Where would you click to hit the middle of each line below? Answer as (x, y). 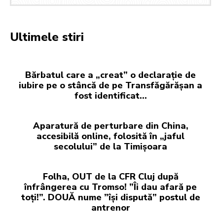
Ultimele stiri (47, 37)
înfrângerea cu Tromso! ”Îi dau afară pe (110, 187)
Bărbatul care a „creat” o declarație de (110, 75)
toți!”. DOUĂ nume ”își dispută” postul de (110, 198)
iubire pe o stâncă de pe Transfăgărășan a (110, 86)
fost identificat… (110, 96)
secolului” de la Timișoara (110, 147)
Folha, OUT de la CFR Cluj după (110, 177)
